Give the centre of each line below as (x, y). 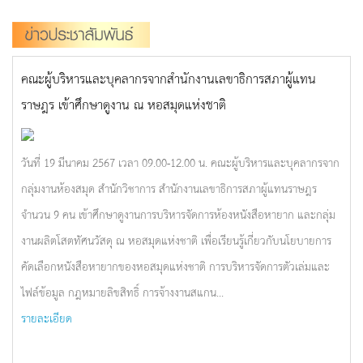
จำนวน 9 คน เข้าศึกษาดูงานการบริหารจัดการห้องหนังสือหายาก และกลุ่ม (178, 214)
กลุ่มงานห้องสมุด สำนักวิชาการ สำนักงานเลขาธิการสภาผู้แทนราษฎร (169, 188)
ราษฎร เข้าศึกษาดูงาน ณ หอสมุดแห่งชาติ (124, 104)
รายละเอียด (47, 318)
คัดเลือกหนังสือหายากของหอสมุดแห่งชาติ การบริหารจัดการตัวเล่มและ (175, 266)
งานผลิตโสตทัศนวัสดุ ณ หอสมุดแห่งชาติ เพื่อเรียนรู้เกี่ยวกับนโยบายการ (176, 240)
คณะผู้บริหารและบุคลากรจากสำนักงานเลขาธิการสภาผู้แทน (169, 78)
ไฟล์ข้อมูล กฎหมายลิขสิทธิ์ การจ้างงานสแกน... (122, 292)
